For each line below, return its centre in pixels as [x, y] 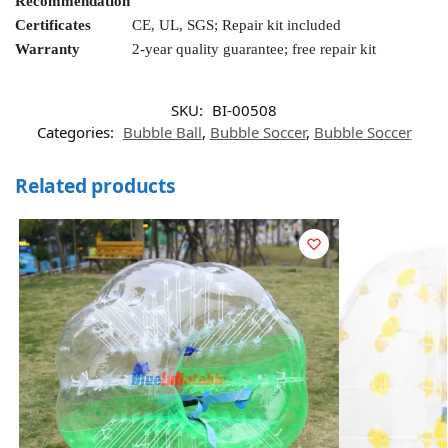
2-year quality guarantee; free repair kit [254, 49]
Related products [95, 186]
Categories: [77, 132]
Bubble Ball [162, 132]
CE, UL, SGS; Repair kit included [236, 25]
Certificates [53, 25]
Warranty [47, 49]
